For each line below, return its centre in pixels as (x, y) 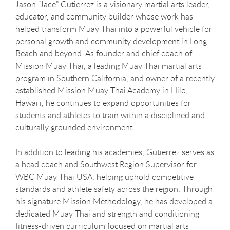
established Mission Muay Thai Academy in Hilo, (102, 90)
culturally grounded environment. (75, 127)
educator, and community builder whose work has (104, 16)
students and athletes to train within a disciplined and (110, 115)
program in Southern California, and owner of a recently (115, 78)
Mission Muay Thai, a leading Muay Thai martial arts (109, 66)
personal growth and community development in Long (111, 41)
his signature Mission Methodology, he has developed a (114, 201)
